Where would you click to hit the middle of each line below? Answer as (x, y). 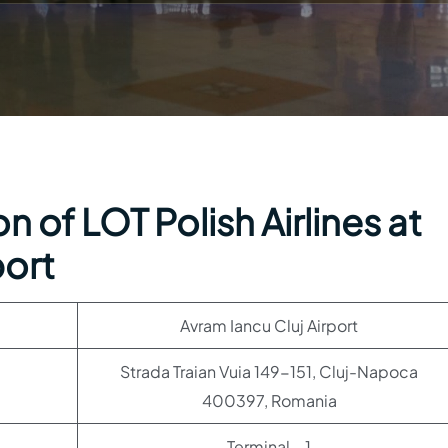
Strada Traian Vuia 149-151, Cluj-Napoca (269, 371)
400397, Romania (269, 400)
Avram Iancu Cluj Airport (269, 325)
